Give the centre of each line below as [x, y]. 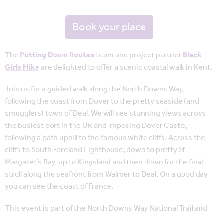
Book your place [109, 27]
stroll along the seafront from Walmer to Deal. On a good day [106, 175]
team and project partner [139, 55]
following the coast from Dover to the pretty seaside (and [102, 102]
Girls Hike [22, 68]
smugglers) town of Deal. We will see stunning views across [105, 114]
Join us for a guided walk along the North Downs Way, [95, 90]
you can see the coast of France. [59, 187]
